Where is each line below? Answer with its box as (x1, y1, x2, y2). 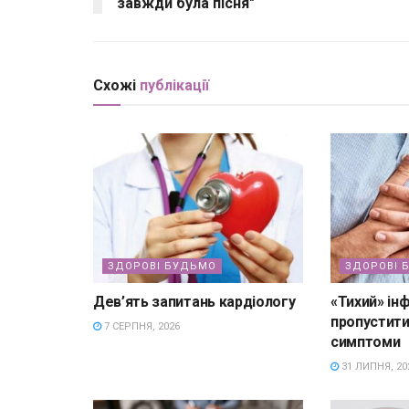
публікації (140, 76, 209, 94)
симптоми (330, 333, 401, 351)
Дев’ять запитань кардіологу (93, 293, 296, 311)
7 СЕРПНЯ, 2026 (101, 320, 180, 333)
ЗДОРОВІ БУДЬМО (108, 260, 216, 273)
